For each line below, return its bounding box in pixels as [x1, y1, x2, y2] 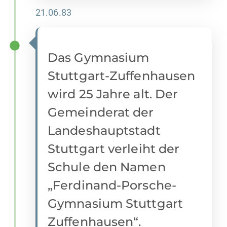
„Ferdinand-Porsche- [48, 178, 176, 193]
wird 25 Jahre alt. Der [48, 87, 178, 102]
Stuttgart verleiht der [48, 141, 180, 157]
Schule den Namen [48, 160, 166, 175]
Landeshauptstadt [48, 123, 161, 138]
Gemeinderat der [48, 105, 154, 120]
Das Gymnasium [48, 50, 149, 65]
